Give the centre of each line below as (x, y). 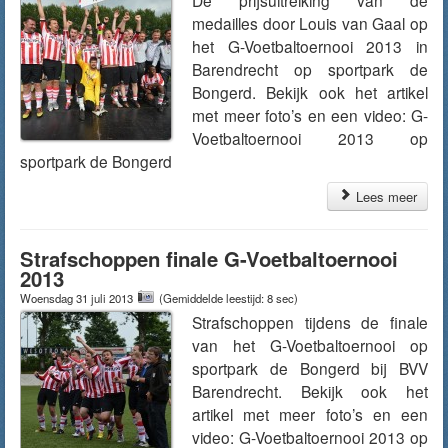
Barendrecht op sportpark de (310, 69)
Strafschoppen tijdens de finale (310, 322)
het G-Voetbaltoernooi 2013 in (310, 46)
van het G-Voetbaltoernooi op (310, 345)
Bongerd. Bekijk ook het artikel (310, 92)
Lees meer (384, 196)
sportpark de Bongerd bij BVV (310, 368)
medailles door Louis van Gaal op (310, 23)
